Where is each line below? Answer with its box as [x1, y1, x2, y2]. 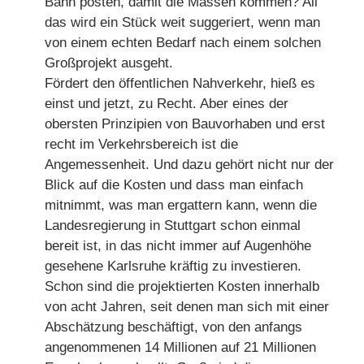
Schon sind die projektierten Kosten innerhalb [45, 278, 320, 294]
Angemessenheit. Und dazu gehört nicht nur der [45, 156, 335, 172]
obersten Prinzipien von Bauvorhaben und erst [45, 115, 326, 132]
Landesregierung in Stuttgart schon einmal [45, 217, 301, 233]
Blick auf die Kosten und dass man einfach [45, 176, 304, 193]
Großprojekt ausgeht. [45, 54, 174, 71]
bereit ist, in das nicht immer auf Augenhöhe [45, 237, 312, 253]
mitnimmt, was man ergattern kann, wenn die [45, 197, 318, 213]
